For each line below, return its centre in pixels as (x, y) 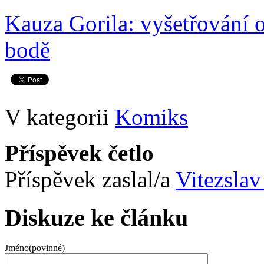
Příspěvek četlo (79, 153)
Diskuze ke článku (96, 217)
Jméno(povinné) (35, 247)
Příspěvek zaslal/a (90, 180)
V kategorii (60, 117)
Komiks (151, 117)
